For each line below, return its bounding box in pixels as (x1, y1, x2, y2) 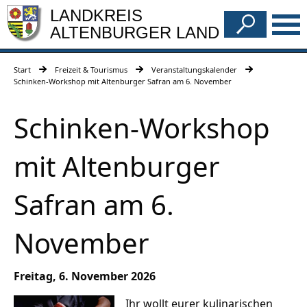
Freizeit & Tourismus (55, 64, 127, 75)
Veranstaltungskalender (151, 64, 237, 75)
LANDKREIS (50, 5, 143, 25)
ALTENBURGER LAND (50, 23, 219, 42)
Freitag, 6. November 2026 (14, 269, 156, 284)
